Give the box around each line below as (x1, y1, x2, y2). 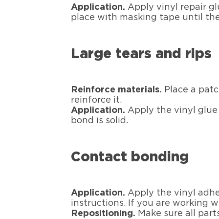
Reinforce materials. (71, 86, 162, 95)
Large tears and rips (71, 47, 212, 62)
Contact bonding (71, 151, 189, 165)
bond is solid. (71, 116, 129, 126)
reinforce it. (71, 96, 122, 105)
